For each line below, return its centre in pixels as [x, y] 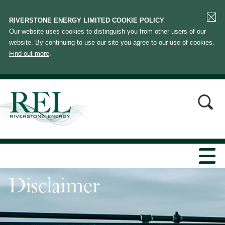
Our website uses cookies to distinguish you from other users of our [107, 31]
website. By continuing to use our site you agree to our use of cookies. [111, 42]
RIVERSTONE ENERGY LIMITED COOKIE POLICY [86, 20]
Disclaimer [54, 188]
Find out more [29, 53]
